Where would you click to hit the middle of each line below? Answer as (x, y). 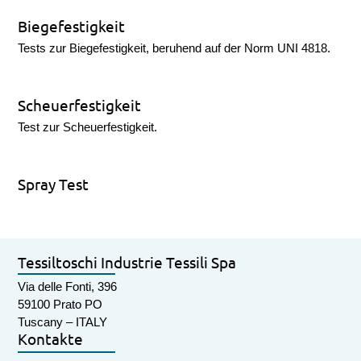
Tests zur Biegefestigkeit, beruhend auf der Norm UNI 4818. (174, 48)
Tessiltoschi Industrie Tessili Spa (127, 262)
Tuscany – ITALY (63, 323)
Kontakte (51, 339)
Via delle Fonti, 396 (68, 287)
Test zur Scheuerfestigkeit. (88, 127)
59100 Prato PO (60, 305)
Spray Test (54, 183)
